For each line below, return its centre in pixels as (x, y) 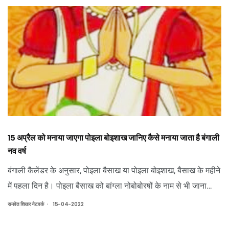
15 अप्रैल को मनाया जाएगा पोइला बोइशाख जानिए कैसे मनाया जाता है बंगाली (113, 138)
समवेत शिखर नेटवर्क (26, 204)
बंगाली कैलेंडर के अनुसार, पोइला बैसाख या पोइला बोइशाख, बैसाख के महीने (114, 170)
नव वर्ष (17, 151)
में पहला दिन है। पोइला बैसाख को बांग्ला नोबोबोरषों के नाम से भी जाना (107, 186)
